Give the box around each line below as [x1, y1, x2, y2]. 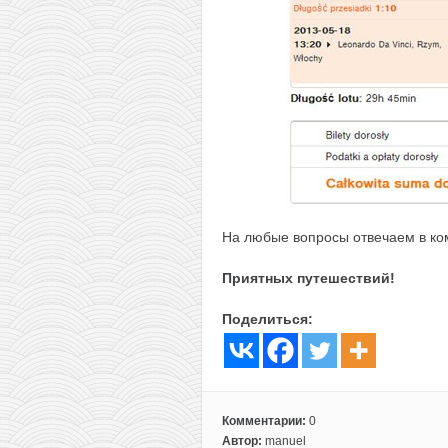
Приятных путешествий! [222, 269, 395, 286]
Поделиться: [222, 310, 313, 327]
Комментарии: [222, 413, 309, 428]
